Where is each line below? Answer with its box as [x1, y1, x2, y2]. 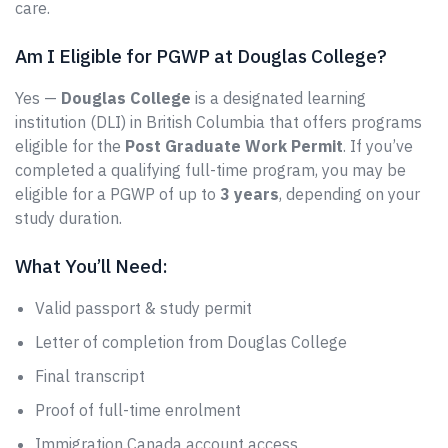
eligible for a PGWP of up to [15, 184, 220, 204]
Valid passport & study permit [35, 298, 252, 318]
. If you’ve [343, 136, 413, 156]
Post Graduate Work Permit [125, 136, 343, 156]
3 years [220, 184, 279, 204]
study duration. [15, 208, 122, 228]
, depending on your [279, 184, 420, 204]
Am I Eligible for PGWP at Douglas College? [15, 44, 387, 68]
